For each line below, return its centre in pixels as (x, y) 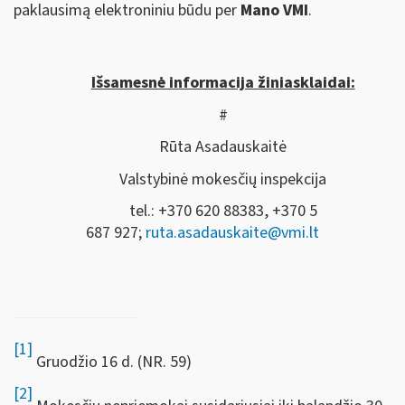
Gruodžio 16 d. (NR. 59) (112, 362)
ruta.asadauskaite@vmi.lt (232, 233)
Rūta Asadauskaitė (223, 147)
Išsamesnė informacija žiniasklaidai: (223, 83)
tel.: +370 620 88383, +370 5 (223, 211)
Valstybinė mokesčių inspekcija (223, 179)
